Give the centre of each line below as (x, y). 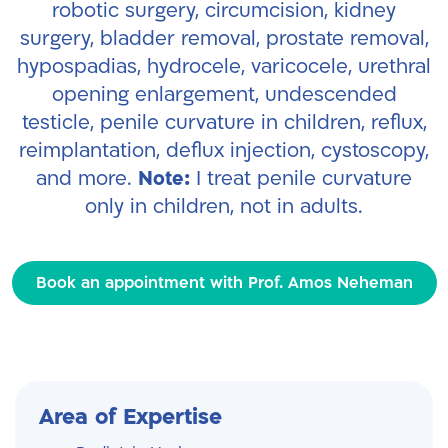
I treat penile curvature (301, 179)
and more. (84, 179)
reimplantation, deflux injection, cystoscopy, (224, 151)
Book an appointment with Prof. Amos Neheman (224, 283)
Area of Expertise (130, 417)
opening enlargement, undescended (224, 95)
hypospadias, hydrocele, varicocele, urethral (224, 67)
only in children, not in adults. (224, 207)
